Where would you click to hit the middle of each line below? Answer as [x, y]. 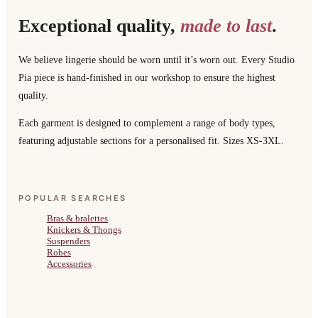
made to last [226, 26]
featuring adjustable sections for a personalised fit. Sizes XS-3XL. [151, 141]
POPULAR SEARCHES [73, 198]
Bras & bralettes [77, 218]
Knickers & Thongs [84, 229]
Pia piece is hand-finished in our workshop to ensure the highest [147, 78]
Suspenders [68, 241]
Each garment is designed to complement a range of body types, [147, 124]
